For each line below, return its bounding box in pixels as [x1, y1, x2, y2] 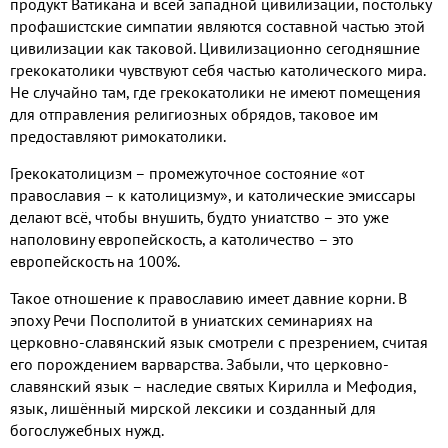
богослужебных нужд [10, 419, 161, 440]
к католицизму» [118, 184, 228, 205]
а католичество [209, 228, 318, 249]
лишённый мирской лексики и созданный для [51, 397, 376, 418]
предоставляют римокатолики [10, 125, 223, 146]
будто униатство [207, 206, 323, 227]
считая [382, 331, 428, 352]
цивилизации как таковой [10, 37, 193, 58]
